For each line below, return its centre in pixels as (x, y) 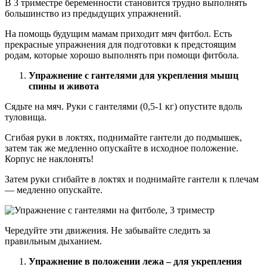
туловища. (26, 117)
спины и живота (64, 86)
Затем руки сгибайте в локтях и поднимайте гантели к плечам (132, 179)
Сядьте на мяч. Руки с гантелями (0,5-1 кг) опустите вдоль (123, 107)
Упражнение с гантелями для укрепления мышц (133, 76)
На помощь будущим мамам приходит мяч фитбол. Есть (118, 34)
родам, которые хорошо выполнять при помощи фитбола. (122, 55)
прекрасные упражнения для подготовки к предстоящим (120, 45)
